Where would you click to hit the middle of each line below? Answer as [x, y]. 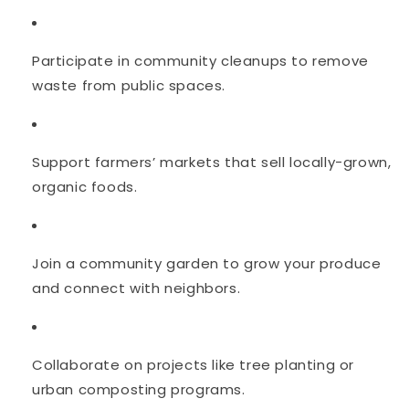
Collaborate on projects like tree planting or [194, 364]
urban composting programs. [139, 389]
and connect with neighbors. [136, 288]
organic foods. [85, 186]
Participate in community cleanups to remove [200, 60]
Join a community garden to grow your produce [207, 263]
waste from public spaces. [129, 85]
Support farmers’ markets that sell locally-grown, [212, 162]
